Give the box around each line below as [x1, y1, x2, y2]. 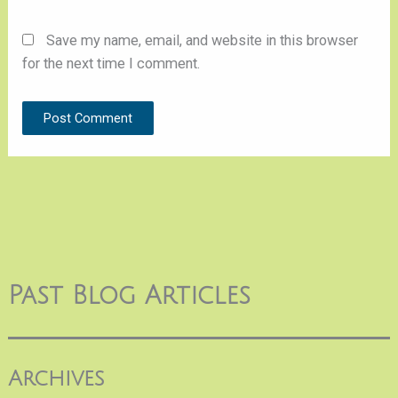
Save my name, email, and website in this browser [46, 31, 359, 49]
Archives [7, 368, 104, 391]
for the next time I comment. [22, 54, 201, 72]
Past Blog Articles [7, 282, 251, 309]
